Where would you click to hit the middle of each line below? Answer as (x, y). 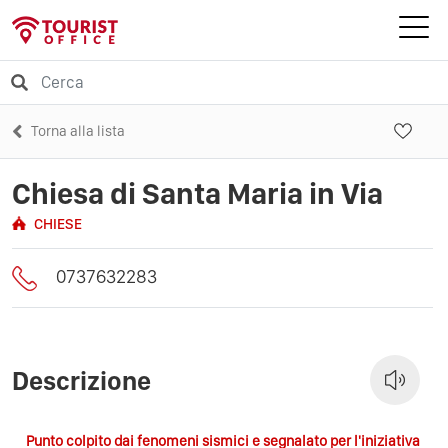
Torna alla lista (78, 130)
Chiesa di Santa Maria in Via (197, 192)
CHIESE (58, 223)
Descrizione (81, 380)
